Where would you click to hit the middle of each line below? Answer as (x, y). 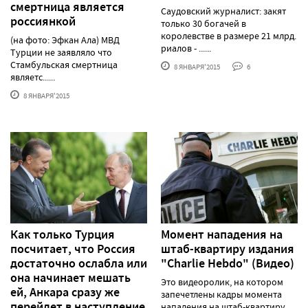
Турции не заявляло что (61, 53)
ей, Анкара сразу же (65, 292)
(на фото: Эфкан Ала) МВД (65, 40)
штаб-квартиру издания (228, 249)
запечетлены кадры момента (221, 294)
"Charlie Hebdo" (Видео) (228, 263)
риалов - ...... (186, 48)
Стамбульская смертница (64, 65)
